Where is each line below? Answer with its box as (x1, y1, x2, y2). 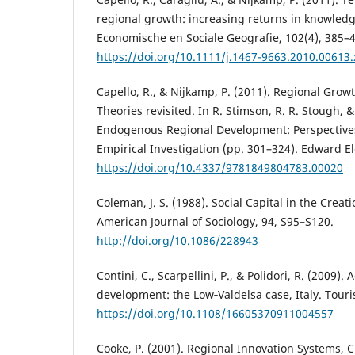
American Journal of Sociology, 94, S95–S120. (97, 213, 334, 229)
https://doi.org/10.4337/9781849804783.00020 (97, 159, 343, 175)
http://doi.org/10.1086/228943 (97, 232, 258, 248)
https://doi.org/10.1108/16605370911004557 (97, 306, 334, 321)
